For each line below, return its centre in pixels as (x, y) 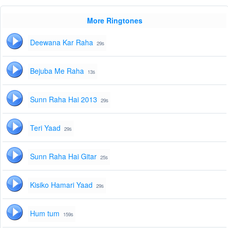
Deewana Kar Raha (62, 42)
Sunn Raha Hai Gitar (63, 156)
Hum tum (45, 213)
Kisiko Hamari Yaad (61, 185)
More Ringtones (115, 21)
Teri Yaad (45, 128)
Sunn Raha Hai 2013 (64, 99)
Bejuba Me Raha (57, 71)
